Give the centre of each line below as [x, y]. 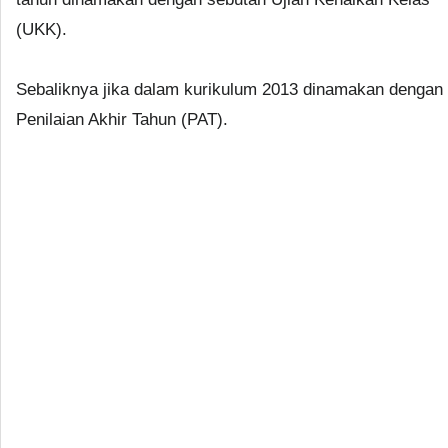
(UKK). [41, 29]
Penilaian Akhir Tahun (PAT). [122, 119]
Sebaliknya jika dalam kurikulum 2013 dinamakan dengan [229, 89]
